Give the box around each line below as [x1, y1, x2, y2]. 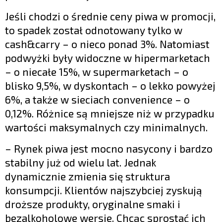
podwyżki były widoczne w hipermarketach [5, 51, 210, 64]
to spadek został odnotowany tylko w [5, 23, 182, 36]
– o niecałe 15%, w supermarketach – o [5, 65, 188, 78]
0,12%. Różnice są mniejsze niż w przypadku [5, 107, 214, 119]
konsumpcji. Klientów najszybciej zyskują [5, 183, 202, 196]
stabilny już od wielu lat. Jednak [5, 156, 156, 168]
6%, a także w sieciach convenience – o [5, 93, 190, 106]
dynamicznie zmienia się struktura [5, 169, 170, 182]
